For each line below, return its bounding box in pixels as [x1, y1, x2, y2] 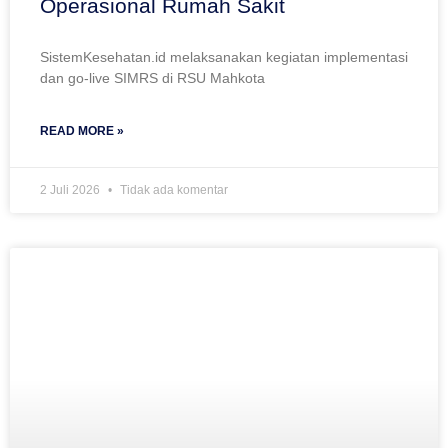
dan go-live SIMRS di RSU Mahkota [40, 70, 265, 87]
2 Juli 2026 [40, 183, 103, 198]
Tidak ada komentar [117, 183, 228, 198]
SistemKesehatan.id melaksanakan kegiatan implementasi [40, 49, 408, 66]
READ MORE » [40, 124, 124, 139]
